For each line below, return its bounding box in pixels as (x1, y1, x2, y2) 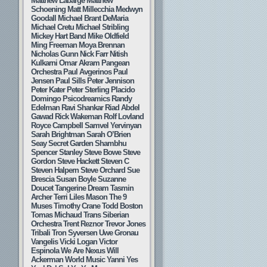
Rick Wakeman (55, 112, 102, 121)
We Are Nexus (61, 246, 105, 255)
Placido (111, 85, 135, 94)
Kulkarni (31, 58, 57, 67)
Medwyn (116, 5, 142, 14)
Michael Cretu (31, 23, 74, 32)
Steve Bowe (84, 148, 121, 157)
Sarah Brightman (31, 130, 85, 139)
